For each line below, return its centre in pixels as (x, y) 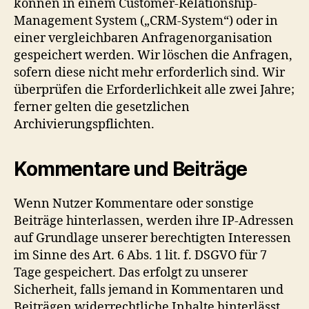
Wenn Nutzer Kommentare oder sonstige (134, 203)
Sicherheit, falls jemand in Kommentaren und (149, 290)
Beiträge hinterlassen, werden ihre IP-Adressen (154, 221)
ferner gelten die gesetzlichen (102, 107)
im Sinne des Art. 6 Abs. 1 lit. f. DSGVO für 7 (140, 255)
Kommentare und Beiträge (131, 169)
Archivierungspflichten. (84, 124)
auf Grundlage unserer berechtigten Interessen (152, 238)
